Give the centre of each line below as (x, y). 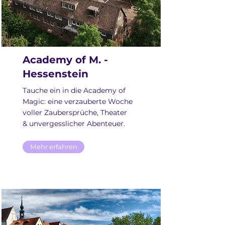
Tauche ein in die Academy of (74, 90)
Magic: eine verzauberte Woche (78, 101)
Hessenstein (55, 74)
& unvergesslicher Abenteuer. (74, 124)
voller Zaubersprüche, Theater (75, 113)
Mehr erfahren (53, 147)
